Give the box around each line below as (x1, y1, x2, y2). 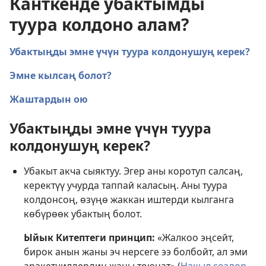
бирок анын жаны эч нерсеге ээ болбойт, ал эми (24, 245, 248, 259)
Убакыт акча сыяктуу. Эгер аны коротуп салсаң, (24, 164, 243, 178)
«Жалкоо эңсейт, (155, 231, 234, 245)
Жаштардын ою (9, 93, 88, 106)
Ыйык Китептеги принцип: (24, 231, 155, 245)
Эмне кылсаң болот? (9, 69, 112, 82)
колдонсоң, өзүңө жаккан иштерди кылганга (24, 193, 234, 207)
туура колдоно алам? (9, 13, 189, 36)
